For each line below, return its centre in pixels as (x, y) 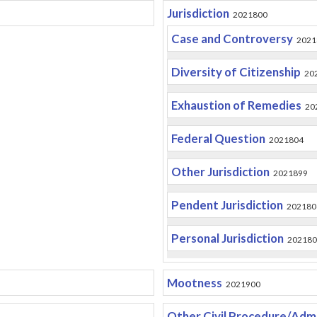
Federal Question (218, 138)
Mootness (194, 283)
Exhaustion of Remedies (236, 105)
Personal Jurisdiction (227, 238)
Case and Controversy (232, 39)
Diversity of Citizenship (236, 72)
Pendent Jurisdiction (227, 205)
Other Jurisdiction (220, 172)
